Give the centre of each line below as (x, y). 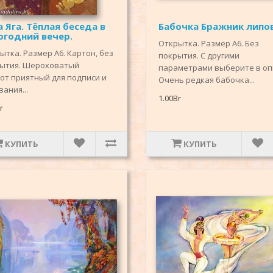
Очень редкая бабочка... (207, 80)
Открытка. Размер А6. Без (209, 44)
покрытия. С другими (199, 56)
